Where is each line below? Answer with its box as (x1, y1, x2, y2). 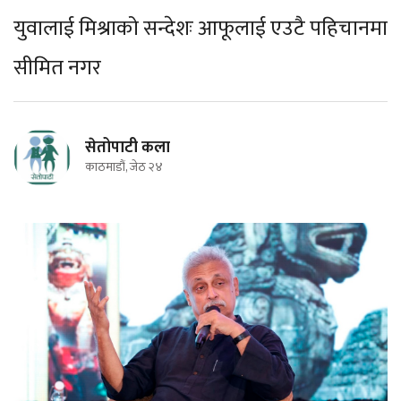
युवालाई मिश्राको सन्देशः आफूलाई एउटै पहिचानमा (13, 11, 388, 47)
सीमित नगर (13, 50, 101, 86)
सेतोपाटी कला (85, 134, 170, 161)
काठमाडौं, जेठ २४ (85, 157, 163, 177)
